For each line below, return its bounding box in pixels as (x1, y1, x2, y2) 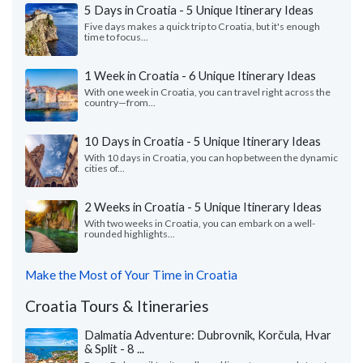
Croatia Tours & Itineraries (25, 297, 209, 316)
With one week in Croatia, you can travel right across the (84, 86, 331, 99)
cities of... (84, 162, 125, 175)
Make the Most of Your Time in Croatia (25, 267, 237, 283)
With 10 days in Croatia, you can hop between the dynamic (84, 152, 338, 164)
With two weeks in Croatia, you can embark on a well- (84, 217, 315, 230)
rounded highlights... (84, 228, 175, 241)
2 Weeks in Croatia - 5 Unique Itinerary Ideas (84, 199, 322, 215)
